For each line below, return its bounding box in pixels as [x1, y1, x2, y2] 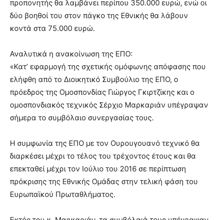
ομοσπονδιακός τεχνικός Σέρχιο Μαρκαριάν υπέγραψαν [10, 100, 208, 110]
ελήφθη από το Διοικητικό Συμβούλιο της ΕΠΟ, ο [10, 75, 178, 84]
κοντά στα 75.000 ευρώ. [10, 24, 95, 33]
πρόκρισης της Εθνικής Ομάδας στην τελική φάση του [10, 177, 198, 187]
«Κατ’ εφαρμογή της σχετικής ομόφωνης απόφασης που [10, 62, 206, 72]
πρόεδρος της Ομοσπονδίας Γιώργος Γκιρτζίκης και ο [10, 87, 194, 97]
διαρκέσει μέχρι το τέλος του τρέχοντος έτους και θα [10, 151, 196, 161]
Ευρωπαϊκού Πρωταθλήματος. [10, 190, 115, 199]
